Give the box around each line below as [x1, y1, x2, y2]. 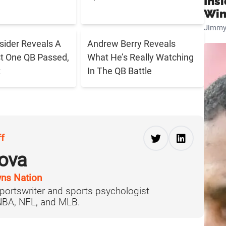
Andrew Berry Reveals [87, 38, 176, 49]
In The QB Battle [87, 66, 152, 77]
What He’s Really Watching [87, 52, 194, 63]
